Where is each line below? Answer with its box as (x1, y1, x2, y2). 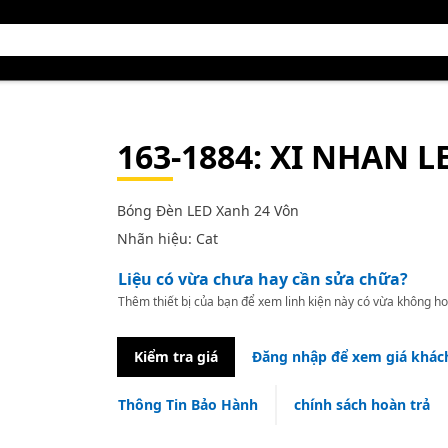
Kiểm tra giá (133, 347, 218, 366)
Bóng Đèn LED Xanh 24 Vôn (116, 201, 299, 220)
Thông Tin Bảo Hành (117, 395, 258, 414)
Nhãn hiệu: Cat (116, 229, 218, 248)
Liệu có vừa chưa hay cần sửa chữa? (117, 268, 408, 290)
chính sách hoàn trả (293, 395, 430, 414)
